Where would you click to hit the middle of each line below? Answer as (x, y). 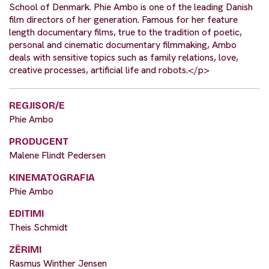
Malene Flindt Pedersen (57, 156)
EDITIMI (26, 214)
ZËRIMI (25, 250)
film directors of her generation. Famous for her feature (123, 20)
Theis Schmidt (38, 228)
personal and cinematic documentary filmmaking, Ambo (123, 45)
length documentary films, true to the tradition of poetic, (125, 32)
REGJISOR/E (37, 106)
